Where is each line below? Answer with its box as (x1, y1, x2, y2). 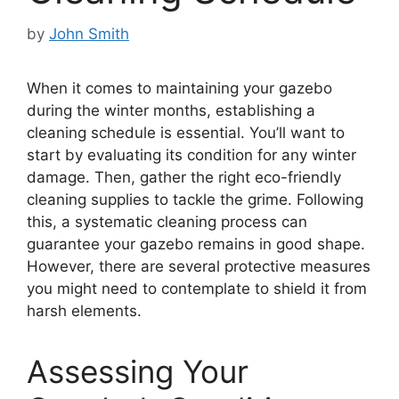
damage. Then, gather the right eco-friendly (27, 167, 341, 186)
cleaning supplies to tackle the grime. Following (27, 190, 363, 208)
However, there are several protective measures (27, 256, 370, 275)
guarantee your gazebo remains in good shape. (27, 234, 365, 253)
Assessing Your (27, 353, 248, 391)
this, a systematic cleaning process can (27, 212, 307, 231)
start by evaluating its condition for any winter (27, 145, 356, 164)
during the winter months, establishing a (27, 101, 315, 119)
